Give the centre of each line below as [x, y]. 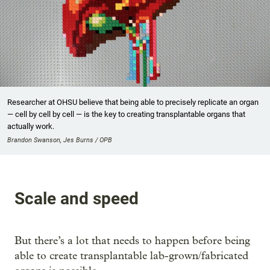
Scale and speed [77, 198]
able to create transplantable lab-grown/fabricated [131, 256]
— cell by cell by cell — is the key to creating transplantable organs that [126, 115]
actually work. [31, 127]
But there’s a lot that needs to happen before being [132, 240]
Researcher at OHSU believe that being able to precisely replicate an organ [133, 102]
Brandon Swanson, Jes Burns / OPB [60, 140]
